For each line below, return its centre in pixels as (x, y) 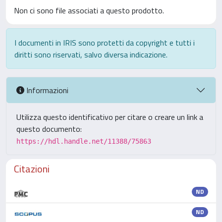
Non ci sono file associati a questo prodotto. (89, 10)
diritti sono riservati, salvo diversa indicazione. (91, 55)
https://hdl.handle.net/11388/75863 (84, 141)
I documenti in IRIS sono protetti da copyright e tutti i (105, 43)
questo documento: (49, 129)
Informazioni (46, 90)
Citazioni (32, 169)
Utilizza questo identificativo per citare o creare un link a (110, 117)
